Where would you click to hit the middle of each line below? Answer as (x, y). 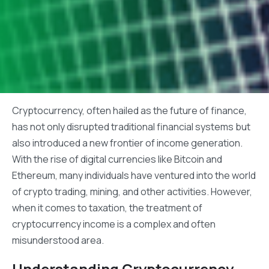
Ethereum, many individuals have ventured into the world (134, 176)
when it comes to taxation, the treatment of (107, 208)
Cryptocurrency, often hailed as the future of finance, (129, 111)
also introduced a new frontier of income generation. (127, 143)
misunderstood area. (58, 240)
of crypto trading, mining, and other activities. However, (132, 192)
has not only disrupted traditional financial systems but (131, 127)
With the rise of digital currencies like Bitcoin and (117, 159)
